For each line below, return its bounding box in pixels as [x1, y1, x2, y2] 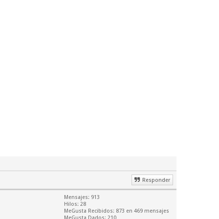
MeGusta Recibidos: [64, 208, 116, 214]
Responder [142, 177, 170, 183]
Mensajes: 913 [64, 194, 100, 200]
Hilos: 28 [64, 201, 86, 207]
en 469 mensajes [125, 208, 169, 214]
